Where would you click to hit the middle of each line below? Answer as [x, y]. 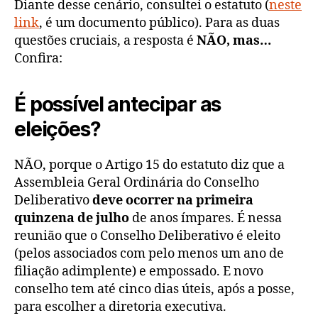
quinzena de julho [72, 219]
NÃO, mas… [234, 41]
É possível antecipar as [118, 105]
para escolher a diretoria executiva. [120, 307]
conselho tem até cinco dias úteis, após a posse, [154, 290]
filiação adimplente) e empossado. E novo [139, 272]
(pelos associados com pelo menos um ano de [149, 254]
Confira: [38, 59]
